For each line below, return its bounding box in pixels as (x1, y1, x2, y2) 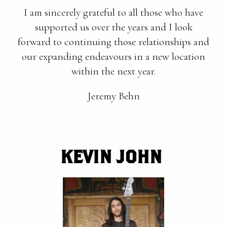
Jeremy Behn (87, 90, 140, 102)
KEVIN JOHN (60, 145, 167, 167)
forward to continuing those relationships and (18, 35, 209, 48)
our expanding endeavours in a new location (22, 50, 205, 63)
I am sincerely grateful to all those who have (24, 6, 203, 19)
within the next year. (71, 65, 156, 78)
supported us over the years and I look (34, 21, 193, 33)
